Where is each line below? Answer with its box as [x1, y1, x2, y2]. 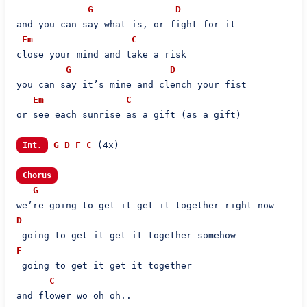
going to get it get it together [16, 260, 192, 271]
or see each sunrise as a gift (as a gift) [16, 110, 241, 120]
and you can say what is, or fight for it [16, 19, 236, 29]
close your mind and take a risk [16, 49, 186, 60]
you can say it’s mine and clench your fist [16, 79, 247, 90]
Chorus [22, 171, 51, 180]
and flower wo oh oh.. [16, 291, 132, 301]
